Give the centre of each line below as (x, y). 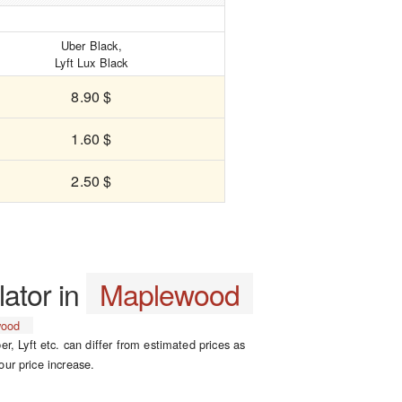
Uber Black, (92, 45)
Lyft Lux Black (92, 62)
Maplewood (170, 293)
